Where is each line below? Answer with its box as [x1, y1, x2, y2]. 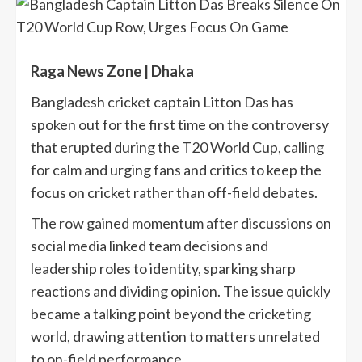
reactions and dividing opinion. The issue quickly [31, 282, 330, 301]
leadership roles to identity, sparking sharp [31, 259, 296, 278]
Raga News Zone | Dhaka [31, 62, 196, 81]
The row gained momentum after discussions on [31, 214, 331, 233]
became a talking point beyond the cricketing [31, 305, 311, 323]
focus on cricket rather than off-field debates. [31, 183, 318, 202]
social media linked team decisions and [31, 237, 268, 255]
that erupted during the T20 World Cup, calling [31, 138, 324, 157]
